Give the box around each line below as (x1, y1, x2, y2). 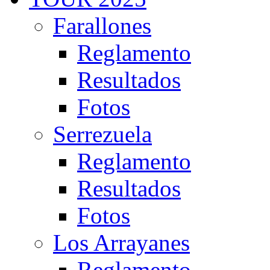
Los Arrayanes (53, 230, 190, 256)
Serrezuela (53, 121, 152, 147)
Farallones (53, 13, 151, 39)
